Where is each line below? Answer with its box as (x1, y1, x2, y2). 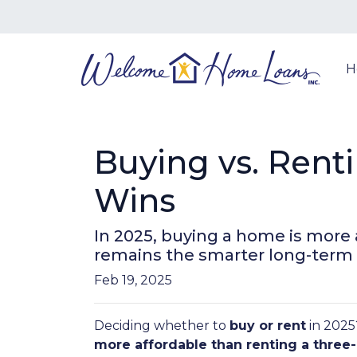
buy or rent (229, 318, 306, 333)
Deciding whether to (94, 318, 229, 333)
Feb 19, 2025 (94, 273, 172, 288)
